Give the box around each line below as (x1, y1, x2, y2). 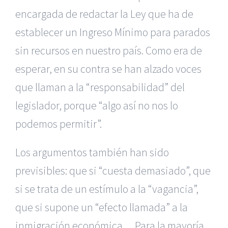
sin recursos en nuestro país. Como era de (15, 43, 202, 58)
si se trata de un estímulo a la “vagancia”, (15, 182, 198, 196)
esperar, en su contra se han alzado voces (15, 62, 202, 76)
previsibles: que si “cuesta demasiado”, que (15, 163, 211, 178)
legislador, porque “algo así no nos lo (15, 98, 178, 112)
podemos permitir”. (15, 117, 102, 131)
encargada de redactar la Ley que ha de (15, 7, 193, 21)
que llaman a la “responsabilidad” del (15, 80, 185, 94)
